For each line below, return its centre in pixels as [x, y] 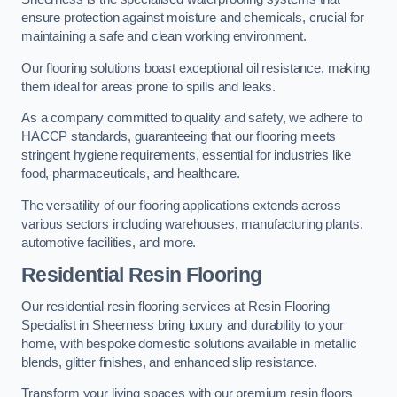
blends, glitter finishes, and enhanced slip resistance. [170, 362]
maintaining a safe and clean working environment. [164, 37]
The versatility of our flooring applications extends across [181, 205]
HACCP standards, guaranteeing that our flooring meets [179, 137]
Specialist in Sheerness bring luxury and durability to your [183, 325]
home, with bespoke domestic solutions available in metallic [189, 343]
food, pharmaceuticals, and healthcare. [131, 174]
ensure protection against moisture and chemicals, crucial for [193, 18]
